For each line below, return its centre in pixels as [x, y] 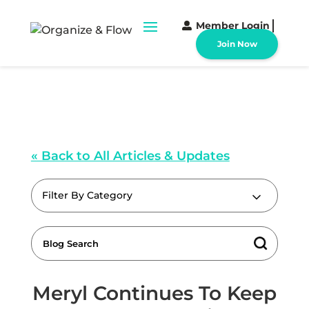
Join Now [237, 44]
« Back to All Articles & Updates [130, 156]
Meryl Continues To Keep [154, 293]
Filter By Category [87, 195]
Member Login [233, 26]
